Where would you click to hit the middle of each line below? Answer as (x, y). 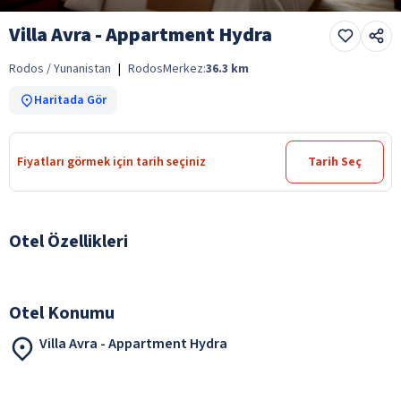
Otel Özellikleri (68, 241)
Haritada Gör (70, 100)
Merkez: (184, 68)
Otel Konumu (62, 313)
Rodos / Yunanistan (60, 68)
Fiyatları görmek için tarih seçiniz (111, 162)
